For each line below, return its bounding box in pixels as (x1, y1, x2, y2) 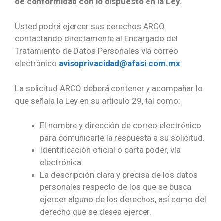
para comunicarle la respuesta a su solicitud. (40, 133, 205, 143)
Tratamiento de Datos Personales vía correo (15, 46, 178, 56)
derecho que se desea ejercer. (40, 207, 151, 217)
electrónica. (40, 157, 83, 168)
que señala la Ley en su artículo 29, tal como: (15, 95, 180, 106)
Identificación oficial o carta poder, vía (40, 145, 181, 155)
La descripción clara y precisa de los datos (40, 170, 198, 180)
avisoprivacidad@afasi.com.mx (59, 58, 180, 69)
